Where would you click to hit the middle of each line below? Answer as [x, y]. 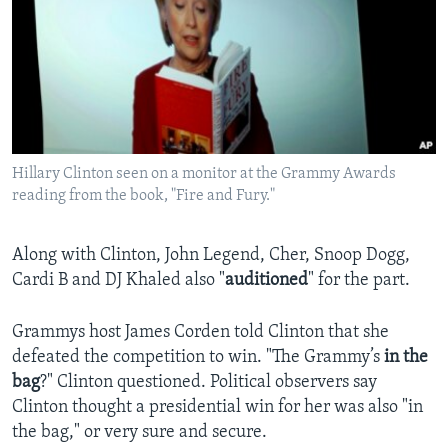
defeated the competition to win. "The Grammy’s [198, 358]
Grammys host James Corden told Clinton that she [200, 333]
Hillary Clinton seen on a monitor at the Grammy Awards [204, 174]
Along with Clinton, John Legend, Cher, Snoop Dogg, [211, 256]
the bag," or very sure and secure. [139, 433]
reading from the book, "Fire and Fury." [143, 196]
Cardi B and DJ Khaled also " [118, 281]
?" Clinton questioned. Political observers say [208, 383]
